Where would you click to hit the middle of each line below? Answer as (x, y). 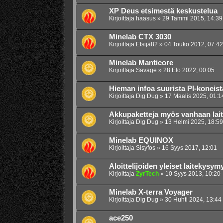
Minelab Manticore (141, 63)
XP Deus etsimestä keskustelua (163, 11)
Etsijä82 (147, 45)
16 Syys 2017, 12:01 (189, 148)
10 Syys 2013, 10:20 (193, 174)
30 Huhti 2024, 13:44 (193, 200)
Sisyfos (145, 148)
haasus (146, 19)
